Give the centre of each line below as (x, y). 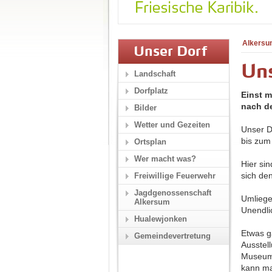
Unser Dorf (170, 52)
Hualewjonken (161, 219)
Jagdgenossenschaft (173, 193)
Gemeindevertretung (172, 236)
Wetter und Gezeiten (172, 125)
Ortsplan (150, 142)
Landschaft (155, 74)
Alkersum (152, 202)
